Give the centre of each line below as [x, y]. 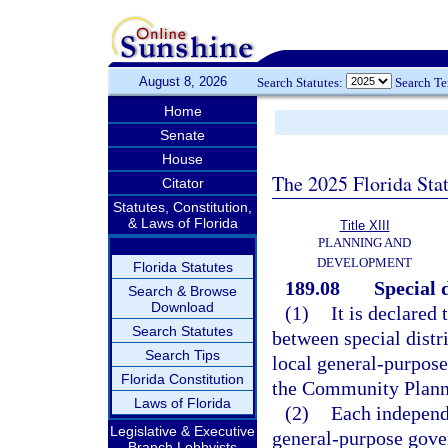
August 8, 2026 [182, 81]
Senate [182, 135]
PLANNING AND [364, 242]
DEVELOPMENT [364, 262]
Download [182, 307]
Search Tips [182, 355]
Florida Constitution [182, 379]
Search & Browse [182, 291]
